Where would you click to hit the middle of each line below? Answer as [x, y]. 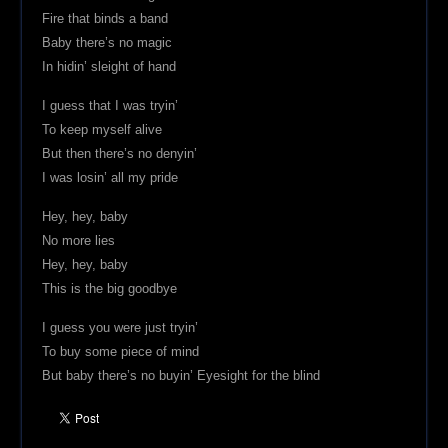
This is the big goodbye [110, 289]
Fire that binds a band [105, 19]
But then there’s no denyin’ [120, 154]
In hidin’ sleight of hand [109, 67]
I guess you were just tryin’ [120, 328]
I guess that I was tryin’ [110, 106]
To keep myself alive [102, 130]
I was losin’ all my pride [110, 178]
